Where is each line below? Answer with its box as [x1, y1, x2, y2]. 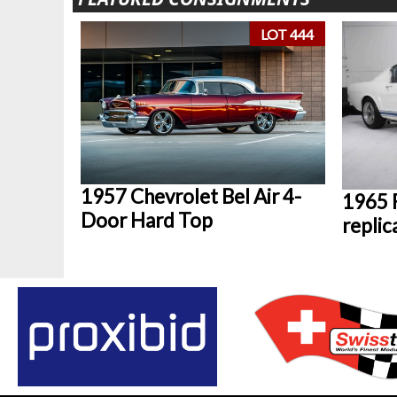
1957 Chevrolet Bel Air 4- [81, 183, 302, 208]
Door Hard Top [81, 207, 214, 232]
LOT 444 [261, 25, 315, 43]
